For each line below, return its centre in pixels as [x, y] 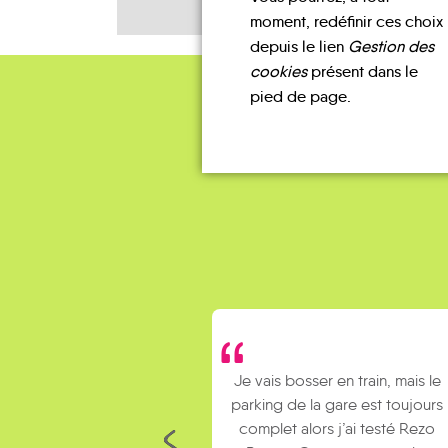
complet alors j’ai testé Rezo [337, 429]
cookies [278, 71]
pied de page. [300, 96]
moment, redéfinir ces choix [346, 21]
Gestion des [390, 46]
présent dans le [362, 71]
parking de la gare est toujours [337, 405]
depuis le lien [298, 46]
